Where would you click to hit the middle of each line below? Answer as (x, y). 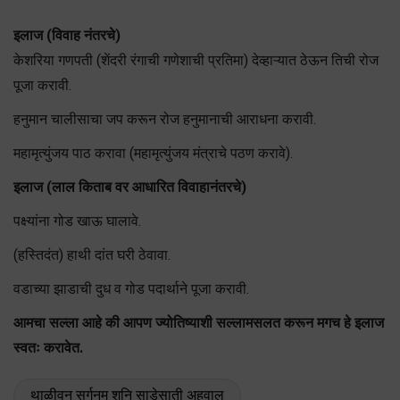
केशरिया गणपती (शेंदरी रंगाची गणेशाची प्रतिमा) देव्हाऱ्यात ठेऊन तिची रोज (196, 60)
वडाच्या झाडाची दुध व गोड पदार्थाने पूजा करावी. (131, 288)
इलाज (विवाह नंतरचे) (67, 35)
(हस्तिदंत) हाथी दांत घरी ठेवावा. (92, 254)
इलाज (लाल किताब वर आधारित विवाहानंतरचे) (130, 187)
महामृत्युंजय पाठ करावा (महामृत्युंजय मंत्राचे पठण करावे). (153, 153)
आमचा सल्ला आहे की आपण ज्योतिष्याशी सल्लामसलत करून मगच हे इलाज (199, 322)
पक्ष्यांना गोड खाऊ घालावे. (77, 221)
